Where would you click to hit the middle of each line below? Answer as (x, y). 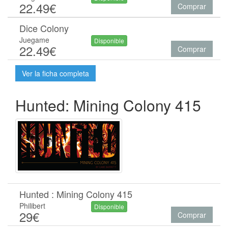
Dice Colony (44, 28)
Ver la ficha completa (55, 73)
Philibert (32, 206)
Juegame (34, 40)
